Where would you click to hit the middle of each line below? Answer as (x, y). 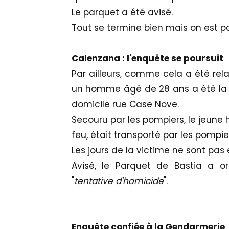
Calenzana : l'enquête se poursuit (147, 59)
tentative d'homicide (119, 181)
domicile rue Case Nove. (125, 105)
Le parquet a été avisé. (122, 13)
